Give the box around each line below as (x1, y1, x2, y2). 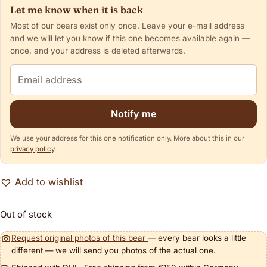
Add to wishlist (15, 176, 83, 188)
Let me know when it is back (10, 4, 143, 15)
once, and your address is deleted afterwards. (10, 46, 185, 55)
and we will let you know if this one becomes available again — (10, 33, 250, 43)
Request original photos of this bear (11, 233, 148, 243)
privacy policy (10, 145, 54, 153)
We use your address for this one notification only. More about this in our (10, 134, 244, 142)
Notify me (110, 108, 157, 120)
